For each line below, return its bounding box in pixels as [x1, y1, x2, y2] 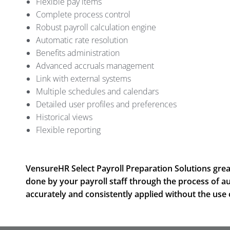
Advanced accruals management [36, 60, 154, 72]
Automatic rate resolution [36, 34, 128, 46]
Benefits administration [36, 47, 120, 59]
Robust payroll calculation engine [36, 22, 156, 33]
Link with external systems [36, 73, 131, 85]
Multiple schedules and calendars [36, 86, 159, 98]
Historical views [36, 111, 92, 123]
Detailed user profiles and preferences [36, 99, 177, 110]
